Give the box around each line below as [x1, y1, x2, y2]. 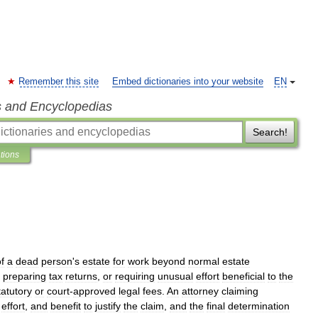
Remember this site [18, 77, 99, 87]
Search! [252, 126, 287, 138]
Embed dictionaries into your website [112, 77, 263, 87]
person [41, 256, 72, 267]
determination [228, 300, 290, 312]
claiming [221, 285, 258, 297]
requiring [115, 270, 155, 282]
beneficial [222, 270, 265, 282]
